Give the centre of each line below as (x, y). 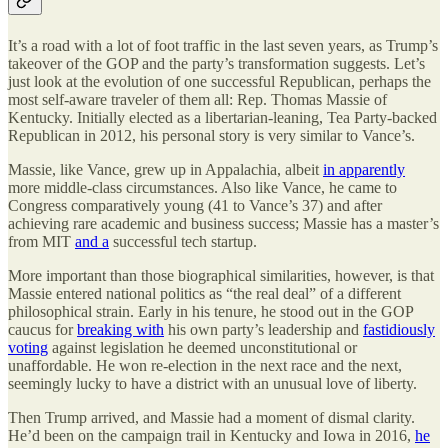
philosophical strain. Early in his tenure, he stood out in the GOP (210, 311)
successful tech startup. (183, 241)
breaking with (120, 329)
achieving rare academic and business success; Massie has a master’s (223, 223)
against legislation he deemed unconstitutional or (202, 347)
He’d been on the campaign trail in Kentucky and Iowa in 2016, (211, 435)
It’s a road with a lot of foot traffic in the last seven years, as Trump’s (223, 45)
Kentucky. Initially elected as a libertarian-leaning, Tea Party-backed (222, 117)
